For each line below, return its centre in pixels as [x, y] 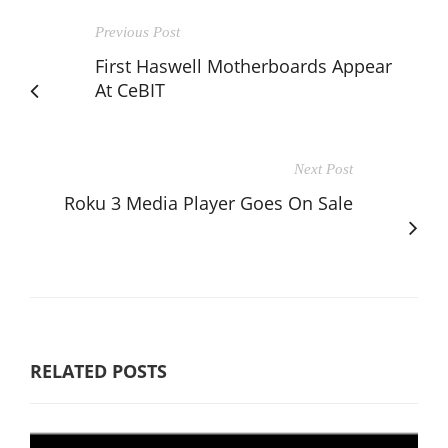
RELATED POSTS [98, 370]
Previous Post [137, 31]
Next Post [323, 168]
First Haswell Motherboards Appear [243, 65]
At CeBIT [130, 89]
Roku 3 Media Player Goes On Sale [208, 202]
